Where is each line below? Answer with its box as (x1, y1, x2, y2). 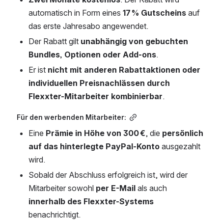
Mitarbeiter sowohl (28, 183, 96, 193)
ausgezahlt (160, 141, 200, 151)
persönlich (162, 128, 203, 138)
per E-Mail (96, 183, 136, 193)
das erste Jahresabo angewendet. (28, 21, 148, 31)
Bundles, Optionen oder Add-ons (28, 49, 156, 59)
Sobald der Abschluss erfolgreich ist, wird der (28, 169, 188, 180)
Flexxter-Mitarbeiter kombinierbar (28, 91, 163, 101)
